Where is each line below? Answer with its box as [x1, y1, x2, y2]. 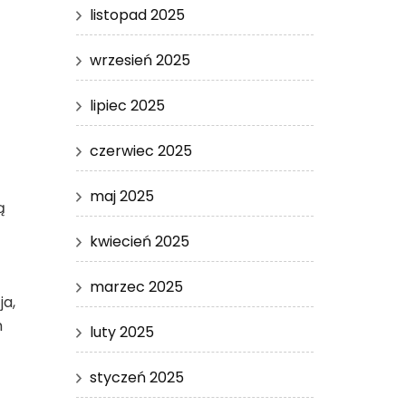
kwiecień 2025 [89, 230, 189, 252]
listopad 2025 [89, 4, 185, 25]
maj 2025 [89, 185, 154, 207]
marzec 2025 [89, 275, 183, 297]
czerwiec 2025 [89, 140, 192, 161]
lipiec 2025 [89, 94, 165, 116]
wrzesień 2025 [89, 49, 190, 71]
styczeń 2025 [89, 366, 184, 388]
